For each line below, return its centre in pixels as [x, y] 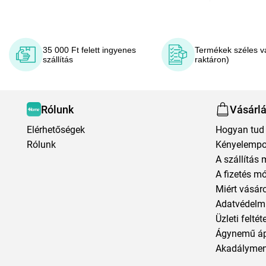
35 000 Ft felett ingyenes [89, 50]
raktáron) [212, 59]
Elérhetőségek [56, 130]
